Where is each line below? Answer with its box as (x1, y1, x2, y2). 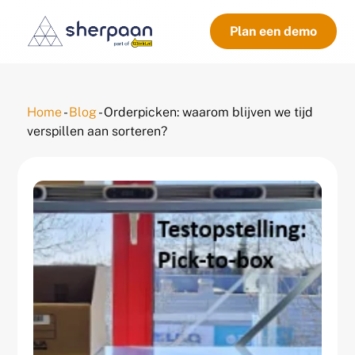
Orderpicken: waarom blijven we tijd (104, 105, 314, 120)
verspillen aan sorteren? (27, 124, 168, 139)
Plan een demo (229, 24, 317, 39)
